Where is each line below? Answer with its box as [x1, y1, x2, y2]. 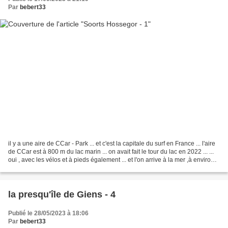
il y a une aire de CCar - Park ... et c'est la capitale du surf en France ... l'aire [8, 139, 215, 147]
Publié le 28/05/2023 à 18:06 [8, 209, 89, 217]
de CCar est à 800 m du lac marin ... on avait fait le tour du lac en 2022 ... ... [8, 148, 214, 155]
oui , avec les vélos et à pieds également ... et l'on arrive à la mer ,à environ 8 [8, 156, 219, 163]
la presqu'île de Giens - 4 [8, 189, 116, 199]
